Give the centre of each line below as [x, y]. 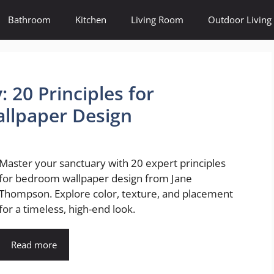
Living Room [157, 20]
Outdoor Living [240, 20]
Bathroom [29, 20]
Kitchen [91, 20]
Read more [34, 245]
